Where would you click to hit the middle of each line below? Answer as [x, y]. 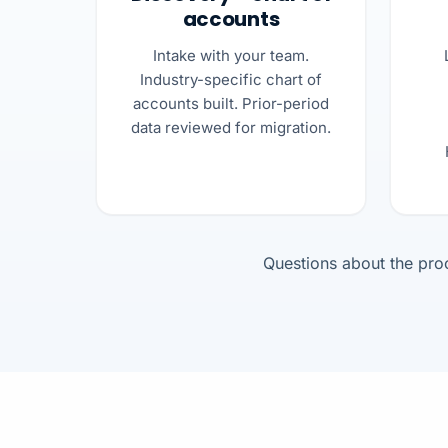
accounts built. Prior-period [231, 103]
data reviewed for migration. [231, 127]
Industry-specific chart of [231, 79]
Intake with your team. [231, 55]
